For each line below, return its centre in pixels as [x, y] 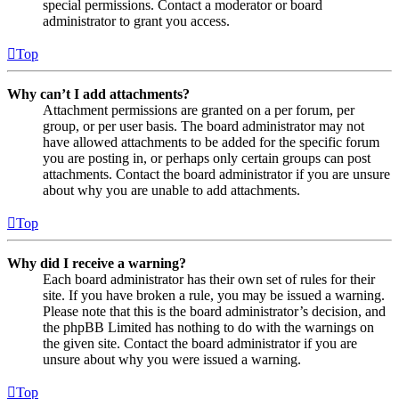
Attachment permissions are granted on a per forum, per [199, 110]
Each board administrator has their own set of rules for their [209, 280]
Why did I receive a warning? [97, 264]
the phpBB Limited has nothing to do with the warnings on [208, 328]
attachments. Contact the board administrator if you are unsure [216, 175]
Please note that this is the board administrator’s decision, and [214, 312]
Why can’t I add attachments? [98, 94]
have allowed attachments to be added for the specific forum [211, 142]
